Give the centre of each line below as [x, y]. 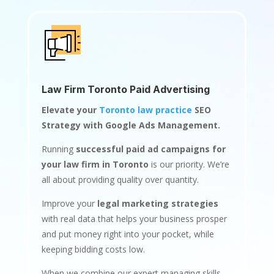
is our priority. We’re [189, 164]
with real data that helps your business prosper [134, 218]
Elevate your [70, 109]
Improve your [69, 203]
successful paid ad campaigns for [150, 149]
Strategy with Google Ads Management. [131, 125]
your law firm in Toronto [95, 164]
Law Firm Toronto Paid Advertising [125, 89]
